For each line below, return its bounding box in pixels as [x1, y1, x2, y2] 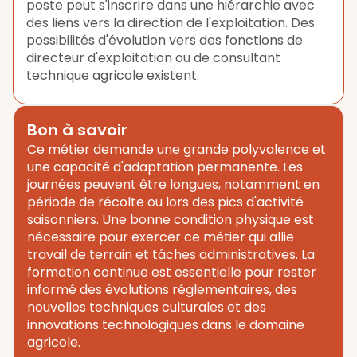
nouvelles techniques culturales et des [27, 298, 266, 316]
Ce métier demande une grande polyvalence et [27, 140, 326, 159]
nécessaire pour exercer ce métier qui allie [27, 228, 294, 246]
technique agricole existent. [26, 66, 199, 84]
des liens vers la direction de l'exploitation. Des [26, 14, 315, 32]
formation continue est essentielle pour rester [27, 263, 316, 281]
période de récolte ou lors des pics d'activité [27, 193, 304, 211]
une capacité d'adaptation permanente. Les [27, 158, 303, 176]
